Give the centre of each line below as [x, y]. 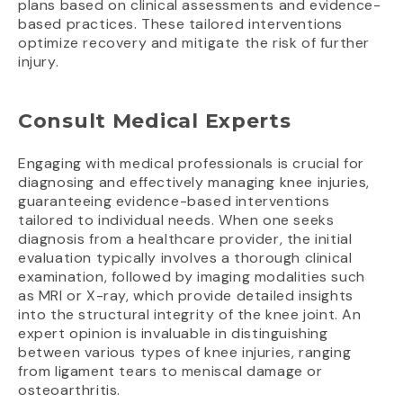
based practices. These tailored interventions [181, 24]
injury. [39, 62]
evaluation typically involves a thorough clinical [185, 258]
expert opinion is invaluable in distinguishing [173, 334]
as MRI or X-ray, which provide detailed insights [186, 296]
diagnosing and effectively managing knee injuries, [194, 183]
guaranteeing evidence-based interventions [174, 201]
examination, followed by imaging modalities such [192, 277]
